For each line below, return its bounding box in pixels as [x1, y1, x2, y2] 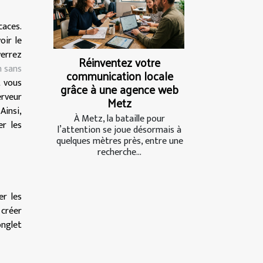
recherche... [97, 144, 141, 161]
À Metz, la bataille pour [74, 111, 165, 127]
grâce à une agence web [60, 79, 178, 100]
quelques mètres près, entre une [56, 133, 183, 150]
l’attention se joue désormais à [58, 122, 181, 139]
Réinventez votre [79, 52, 160, 73]
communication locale [66, 66, 173, 86]
